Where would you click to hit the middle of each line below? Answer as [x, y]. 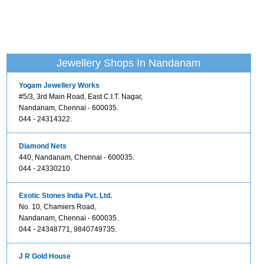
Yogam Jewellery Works [59, 85]
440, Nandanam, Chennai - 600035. [76, 157]
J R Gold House [44, 256]
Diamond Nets [42, 146]
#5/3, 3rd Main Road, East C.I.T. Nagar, [80, 97]
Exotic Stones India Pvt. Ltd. [65, 196]
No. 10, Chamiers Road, [57, 207]
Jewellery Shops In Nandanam [128, 63]
